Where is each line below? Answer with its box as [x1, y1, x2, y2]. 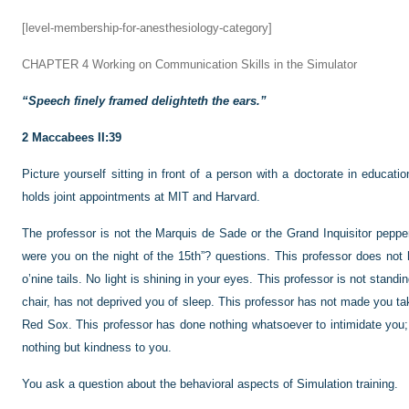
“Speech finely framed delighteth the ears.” [22, 94, 267, 108]
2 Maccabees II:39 [22, 131, 121, 144]
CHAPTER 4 [22, 58, 89, 71]
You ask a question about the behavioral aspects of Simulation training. [22, 377, 398, 391]
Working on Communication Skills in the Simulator [89, 58, 357, 71]
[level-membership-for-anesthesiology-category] [22, 21, 272, 35]
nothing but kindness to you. [22, 341, 172, 354]
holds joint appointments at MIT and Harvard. [22, 190, 260, 204]
